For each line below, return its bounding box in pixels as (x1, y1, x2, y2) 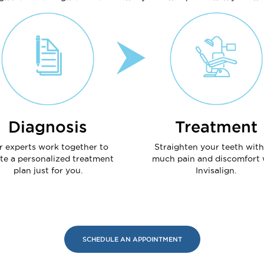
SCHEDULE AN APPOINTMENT (82, 236, 182, 243)
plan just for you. (13, 166, 82, 176)
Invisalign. (196, 166, 237, 176)
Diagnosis (8, 118, 88, 136)
